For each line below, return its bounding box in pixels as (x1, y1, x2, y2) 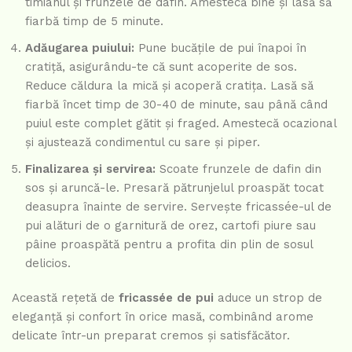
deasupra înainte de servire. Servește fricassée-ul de (25, 199, 332, 214)
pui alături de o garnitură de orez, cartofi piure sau (25, 218, 316, 233)
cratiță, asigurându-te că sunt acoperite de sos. (25, 59, 297, 74)
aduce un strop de (214, 290, 322, 305)
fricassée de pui (119, 290, 214, 305)
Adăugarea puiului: (25, 40, 134, 55)
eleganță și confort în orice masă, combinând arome (12, 309, 313, 324)
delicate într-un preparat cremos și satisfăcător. (12, 328, 290, 343)
